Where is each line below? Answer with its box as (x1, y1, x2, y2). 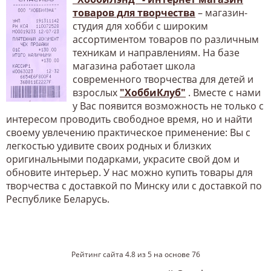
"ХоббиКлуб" (120, 85, 186, 99)
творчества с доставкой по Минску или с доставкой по (6, 178, 262, 192)
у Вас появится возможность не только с (73, 99, 264, 113)
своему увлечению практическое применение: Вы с (6, 125, 250, 139)
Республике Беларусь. (6, 192, 109, 206)
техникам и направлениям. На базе (73, 45, 240, 59)
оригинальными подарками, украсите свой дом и (6, 152, 240, 166)
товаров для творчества (73, 5, 195, 19)
